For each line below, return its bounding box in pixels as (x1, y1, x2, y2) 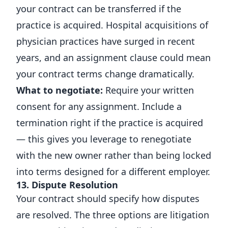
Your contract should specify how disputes (16, 192, 199, 205)
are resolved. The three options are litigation (16, 209, 209, 221)
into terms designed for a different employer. (16, 165, 210, 178)
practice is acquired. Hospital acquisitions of (16, 19, 208, 31)
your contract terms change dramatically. (16, 68, 194, 80)
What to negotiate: (16, 84, 103, 96)
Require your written (103, 84, 194, 96)
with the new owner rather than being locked (16, 149, 211, 161)
